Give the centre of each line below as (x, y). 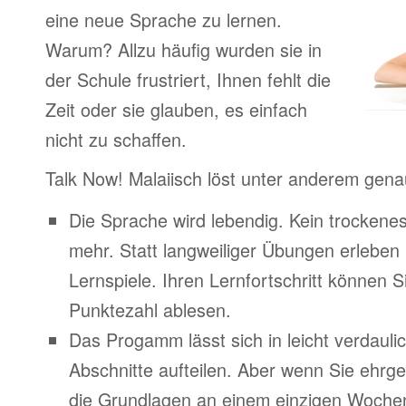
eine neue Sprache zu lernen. (164, 19)
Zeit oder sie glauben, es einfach (176, 109)
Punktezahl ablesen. (150, 309)
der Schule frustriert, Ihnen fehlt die (188, 79)
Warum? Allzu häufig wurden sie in (184, 49)
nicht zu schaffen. (116, 139)
